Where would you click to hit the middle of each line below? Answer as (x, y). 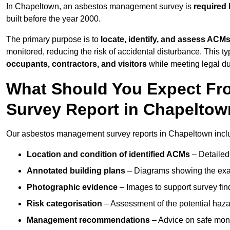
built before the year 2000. (53, 19)
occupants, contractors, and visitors (76, 64)
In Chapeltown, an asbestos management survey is (100, 7)
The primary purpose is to (53, 40)
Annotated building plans (76, 171)
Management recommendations (88, 220)
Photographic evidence (72, 187)
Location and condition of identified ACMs (108, 155)
